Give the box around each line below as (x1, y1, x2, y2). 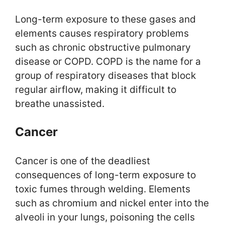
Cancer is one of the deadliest (15, 155, 150, 167)
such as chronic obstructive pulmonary (15, 41, 191, 53)
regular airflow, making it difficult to (15, 83, 176, 95)
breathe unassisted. (15, 97, 104, 109)
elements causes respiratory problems (15, 27, 189, 39)
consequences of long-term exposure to (15, 169, 196, 181)
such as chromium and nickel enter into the (15, 197, 209, 209)
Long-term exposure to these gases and (15, 13, 196, 25)
